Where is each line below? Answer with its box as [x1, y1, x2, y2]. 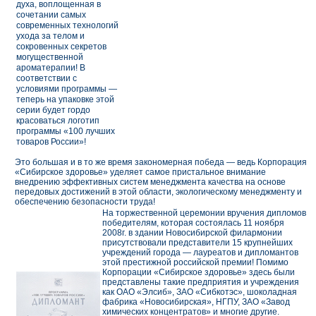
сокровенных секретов [16, 42, 107, 52]
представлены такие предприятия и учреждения [102, 277, 299, 288]
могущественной [16, 52, 83, 63]
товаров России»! [16, 137, 86, 147]
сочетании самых [16, 10, 86, 20]
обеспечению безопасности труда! [15, 197, 155, 207]
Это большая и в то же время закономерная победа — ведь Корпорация [15, 157, 307, 168]
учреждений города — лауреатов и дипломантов [102, 248, 298, 258]
